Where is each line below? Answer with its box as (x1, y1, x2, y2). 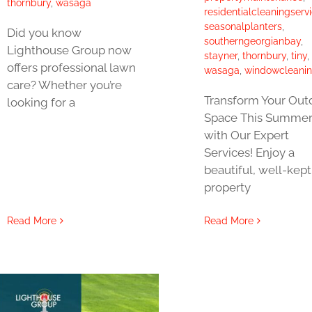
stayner (203, 50, 237, 62)
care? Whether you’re (6, 78, 122, 93)
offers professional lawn (6, 61, 136, 75)
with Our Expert (203, 128, 289, 143)
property (203, 180, 251, 195)
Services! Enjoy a (203, 146, 295, 160)
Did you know (6, 26, 81, 40)
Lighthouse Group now (6, 43, 132, 58)
